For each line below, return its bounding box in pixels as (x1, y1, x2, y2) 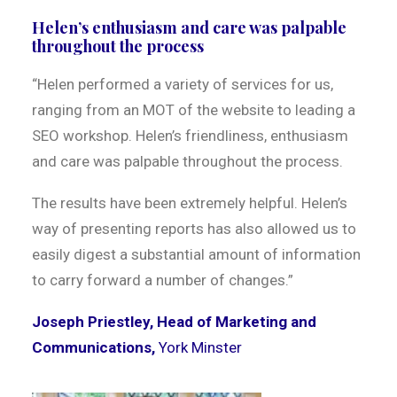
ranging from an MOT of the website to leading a (32, 101, 355, 119)
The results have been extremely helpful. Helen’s (32, 194, 347, 212)
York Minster (159, 339, 242, 356)
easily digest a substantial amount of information (32, 245, 361, 263)
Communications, (32, 339, 159, 356)
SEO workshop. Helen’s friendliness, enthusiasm (32, 127, 348, 144)
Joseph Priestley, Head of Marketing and (32, 313, 316, 331)
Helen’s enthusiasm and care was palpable (32, 17, 346, 38)
